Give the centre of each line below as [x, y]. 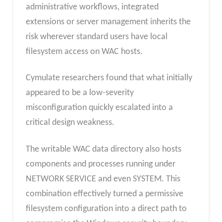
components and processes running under [100, 164]
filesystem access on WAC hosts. [84, 52]
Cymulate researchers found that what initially [109, 78]
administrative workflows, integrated [92, 7]
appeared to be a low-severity [80, 93]
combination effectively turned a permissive [104, 194]
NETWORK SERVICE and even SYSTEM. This [103, 179]
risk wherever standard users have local [96, 37]
